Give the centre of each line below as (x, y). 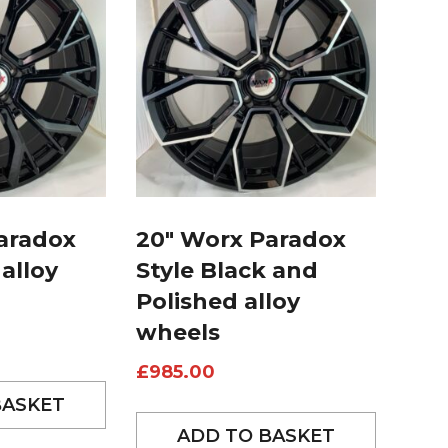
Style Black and (226, 271)
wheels (177, 333)
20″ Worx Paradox (240, 240)
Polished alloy (217, 302)
